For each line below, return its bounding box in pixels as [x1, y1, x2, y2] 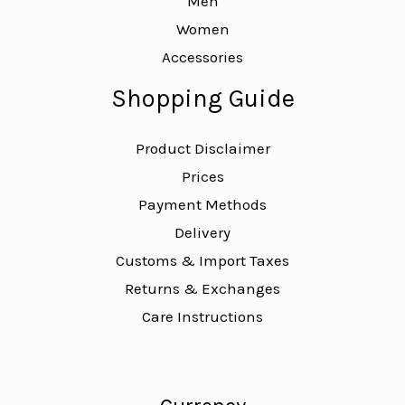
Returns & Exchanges [125, 279, 280, 298]
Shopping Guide [110, 84, 295, 114]
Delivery [174, 223, 231, 242]
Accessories [162, 48, 243, 67]
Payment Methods [138, 195, 267, 214]
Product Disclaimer [135, 139, 270, 158]
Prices [181, 167, 224, 186]
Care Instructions [142, 307, 263, 326]
